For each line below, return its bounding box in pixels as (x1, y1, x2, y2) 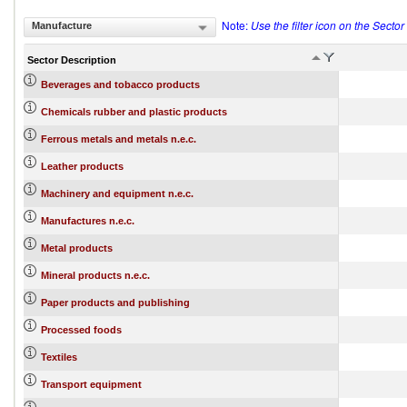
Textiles (41, 352, 77, 362)
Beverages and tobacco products (41, 79, 200, 90)
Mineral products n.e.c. (41, 270, 150, 281)
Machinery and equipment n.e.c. (41, 188, 194, 199)
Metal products (41, 243, 113, 253)
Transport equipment (41, 379, 142, 390)
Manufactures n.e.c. (41, 215, 134, 226)
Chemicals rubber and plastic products (41, 106, 227, 117)
